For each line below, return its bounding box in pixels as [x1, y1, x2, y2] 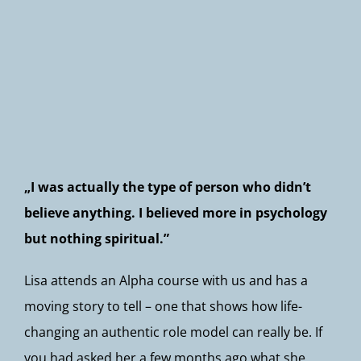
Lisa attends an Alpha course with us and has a [24, 272, 308, 289]
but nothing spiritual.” [24, 230, 169, 247]
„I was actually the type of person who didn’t [24, 178, 311, 196]
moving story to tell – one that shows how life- [24, 297, 302, 315]
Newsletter [27, 41, 105, 62]
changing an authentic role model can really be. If [24, 323, 322, 341]
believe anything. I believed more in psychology [24, 204, 327, 222]
